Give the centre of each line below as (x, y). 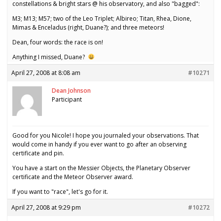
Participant (67, 100)
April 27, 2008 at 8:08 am (46, 73)
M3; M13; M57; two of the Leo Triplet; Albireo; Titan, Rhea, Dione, (102, 19)
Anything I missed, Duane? (50, 57)
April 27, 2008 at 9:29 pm (46, 208)
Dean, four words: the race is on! (59, 42)
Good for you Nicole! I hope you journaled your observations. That (106, 136)
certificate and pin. (38, 153)
